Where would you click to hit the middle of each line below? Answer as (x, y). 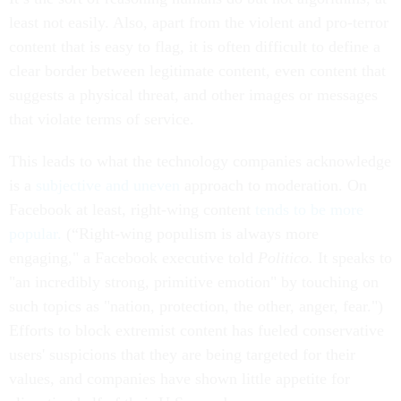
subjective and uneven (108, 186)
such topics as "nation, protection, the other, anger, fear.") (196, 307)
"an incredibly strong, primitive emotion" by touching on (194, 282)
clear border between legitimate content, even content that (197, 71)
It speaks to (353, 258)
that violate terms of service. (102, 119)
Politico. (286, 258)
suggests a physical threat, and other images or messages (193, 95)
